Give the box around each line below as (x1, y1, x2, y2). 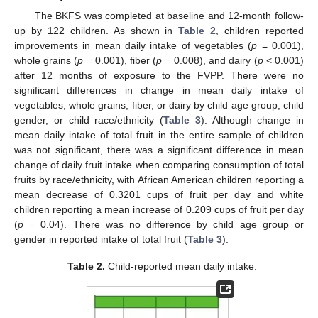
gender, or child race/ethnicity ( (14, 114, 163, 126)
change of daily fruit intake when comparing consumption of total (14, 158, 304, 170)
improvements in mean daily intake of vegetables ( (14, 39, 252, 51)
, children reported (216, 24, 305, 36)
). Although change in (200, 114, 304, 126)
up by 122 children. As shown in (14, 24, 179, 36)
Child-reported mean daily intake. (104, 260, 257, 272)
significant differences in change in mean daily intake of (14, 84, 304, 96)
